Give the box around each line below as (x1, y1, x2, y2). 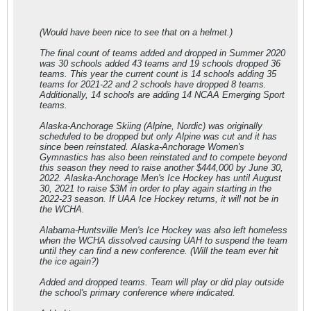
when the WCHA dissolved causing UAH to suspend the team (40, 235, 287, 246)
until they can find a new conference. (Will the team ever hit (40, 246, 278, 257)
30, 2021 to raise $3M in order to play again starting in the (40, 183, 271, 194)
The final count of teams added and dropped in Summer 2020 (40, 48, 285, 59)
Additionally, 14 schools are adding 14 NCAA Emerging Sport (40, 90, 285, 101)
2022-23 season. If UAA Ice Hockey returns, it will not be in (40, 194, 278, 205)
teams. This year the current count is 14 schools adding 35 (40, 69, 276, 80)
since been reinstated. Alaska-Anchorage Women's (40, 142, 244, 153)
